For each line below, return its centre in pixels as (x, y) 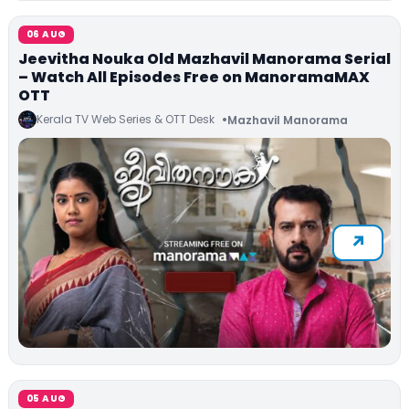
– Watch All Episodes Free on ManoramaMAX (194, 78)
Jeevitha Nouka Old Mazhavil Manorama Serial (204, 59)
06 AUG (47, 35)
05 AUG (47, 399)
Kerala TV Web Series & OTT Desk (126, 120)
